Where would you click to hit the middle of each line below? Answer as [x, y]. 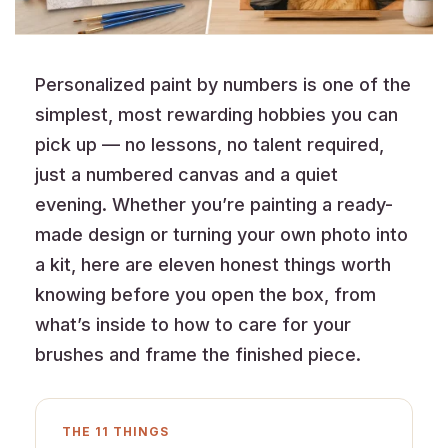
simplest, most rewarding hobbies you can [216, 115]
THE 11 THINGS [115, 432]
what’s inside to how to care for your [193, 325]
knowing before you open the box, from [205, 295]
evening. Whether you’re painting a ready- [214, 205]
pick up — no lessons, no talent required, [209, 145]
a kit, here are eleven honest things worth [213, 265]
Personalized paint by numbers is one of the [223, 85]
